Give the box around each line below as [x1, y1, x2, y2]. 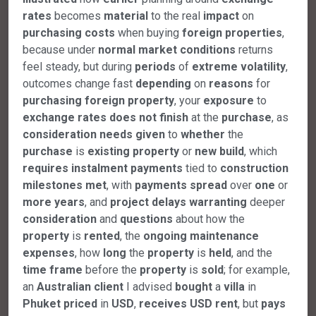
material [104, 8, 148, 23]
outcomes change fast [23, 76, 135, 90]
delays [152, 195, 186, 209]
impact [203, 8, 239, 23]
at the [188, 110, 221, 124]
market [138, 42, 177, 56]
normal [98, 42, 135, 56]
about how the [173, 212, 245, 226]
